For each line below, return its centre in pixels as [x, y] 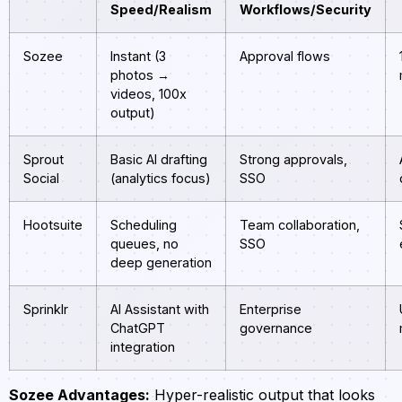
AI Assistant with [160, 309]
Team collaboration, [300, 224]
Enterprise [271, 309]
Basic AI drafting [159, 159]
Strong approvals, [293, 159]
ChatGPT [138, 328]
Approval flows [285, 56]
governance [276, 328]
